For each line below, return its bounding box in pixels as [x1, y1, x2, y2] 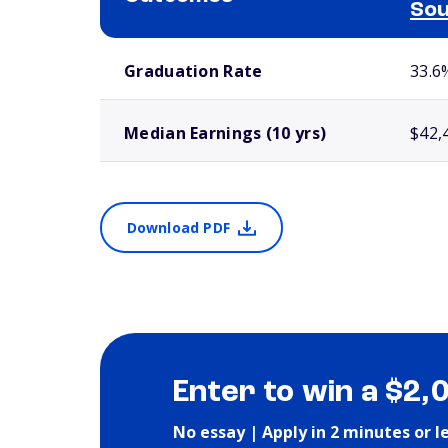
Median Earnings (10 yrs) [124, 122, 327, 144]
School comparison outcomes [100, 41, 239, 51]
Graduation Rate [124, 60, 263, 82]
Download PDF [126, 218, 230, 237]
